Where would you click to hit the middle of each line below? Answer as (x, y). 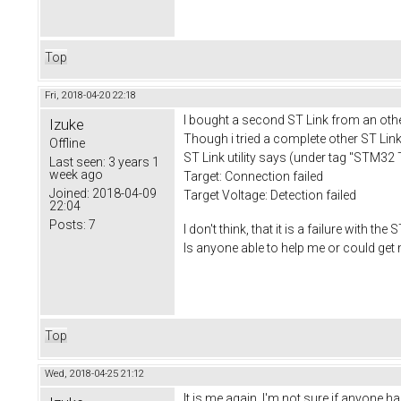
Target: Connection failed (253, 176)
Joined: (69, 193)
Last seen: (77, 162)
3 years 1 (132, 162)
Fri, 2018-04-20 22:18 (90, 95)
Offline (67, 143)
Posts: (68, 224)
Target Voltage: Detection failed (270, 195)
